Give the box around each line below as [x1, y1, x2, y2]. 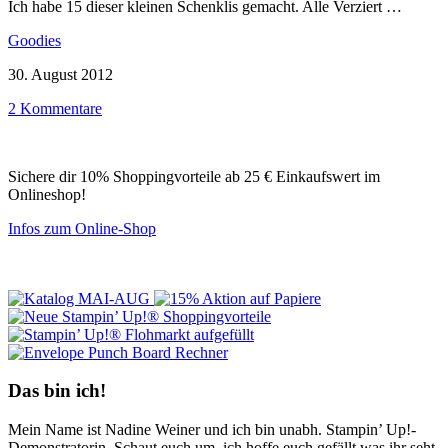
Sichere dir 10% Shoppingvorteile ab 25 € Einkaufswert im [8, 167, 380, 185]
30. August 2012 [8, 65, 113, 83]
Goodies [8, 31, 61, 49]
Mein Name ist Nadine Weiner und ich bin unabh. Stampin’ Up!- [8, 421, 416, 439]
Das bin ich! [8, 380, 106, 402]
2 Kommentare [8, 99, 102, 117]
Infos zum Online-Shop [8, 219, 156, 237]
